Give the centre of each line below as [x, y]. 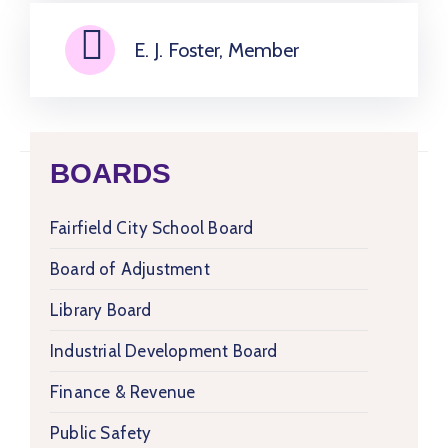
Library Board [101, 310]
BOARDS [110, 173]
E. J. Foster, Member [216, 50]
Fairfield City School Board [152, 228]
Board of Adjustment [130, 269]
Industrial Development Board [164, 351]
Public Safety [101, 433]
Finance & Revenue [123, 392]
